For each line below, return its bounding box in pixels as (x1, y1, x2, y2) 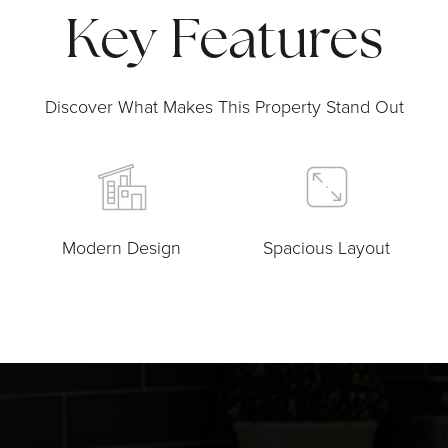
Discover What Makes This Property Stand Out (44, 93, 404, 118)
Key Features (64, 15, 384, 71)
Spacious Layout (263, 234, 390, 259)
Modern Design (62, 234, 181, 259)
